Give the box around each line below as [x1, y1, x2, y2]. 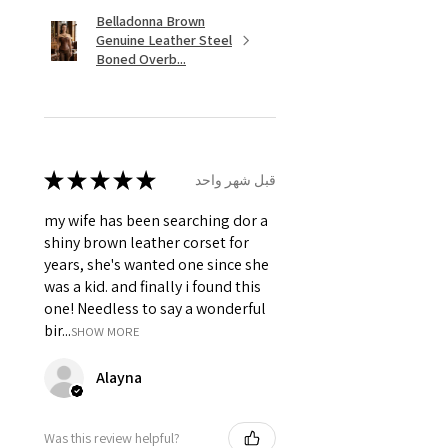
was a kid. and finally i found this [44, 276, 261, 298]
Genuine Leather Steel [96, 31, 232, 50]
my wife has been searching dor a [44, 210, 268, 232]
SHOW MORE [71, 323, 140, 341]
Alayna [96, 367, 142, 389]
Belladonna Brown [96, 12, 205, 31]
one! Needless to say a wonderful [44, 298, 266, 320]
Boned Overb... [96, 50, 186, 69]
